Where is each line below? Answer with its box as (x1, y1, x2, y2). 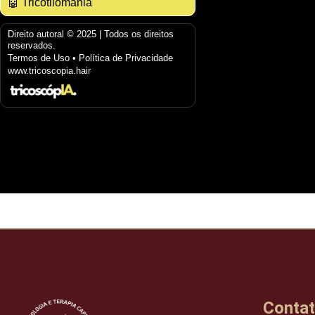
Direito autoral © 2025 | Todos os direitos (8, 29, 174, 40)
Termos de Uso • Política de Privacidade (8, 53, 173, 64)
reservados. (8, 40, 56, 51)
